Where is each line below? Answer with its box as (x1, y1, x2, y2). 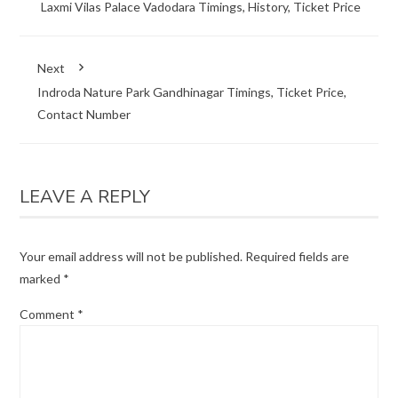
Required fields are (245, 249, 350, 265)
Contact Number (37, 107, 131, 123)
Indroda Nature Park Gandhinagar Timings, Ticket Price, (37, 84, 347, 100)
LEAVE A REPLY (20, 185, 151, 210)
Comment (20, 306, 78, 322)
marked (20, 271, 64, 287)
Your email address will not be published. (20, 249, 243, 265)
